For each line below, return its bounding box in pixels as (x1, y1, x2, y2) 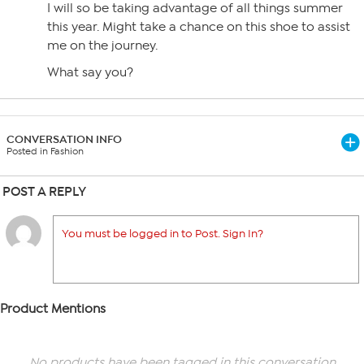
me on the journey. (47, 38, 158, 53)
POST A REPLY (2, 184, 86, 199)
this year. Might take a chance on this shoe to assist (47, 19, 350, 34)
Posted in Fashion (6, 145, 84, 157)
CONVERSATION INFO (6, 132, 122, 146)
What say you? (47, 65, 133, 80)
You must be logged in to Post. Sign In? (62, 227, 263, 240)
